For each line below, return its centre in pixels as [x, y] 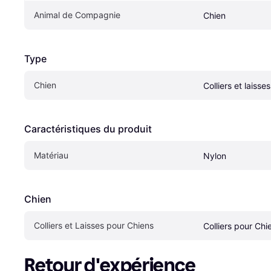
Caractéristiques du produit [88, 129]
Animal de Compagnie [77, 15]
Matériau [51, 155]
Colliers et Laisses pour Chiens [94, 226]
